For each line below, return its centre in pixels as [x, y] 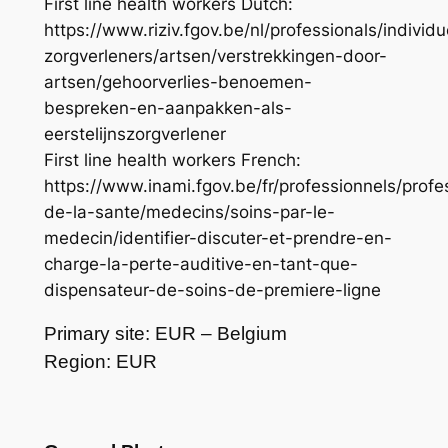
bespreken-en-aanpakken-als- [167, 108]
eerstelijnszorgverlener [134, 134]
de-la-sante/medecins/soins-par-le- [189, 212]
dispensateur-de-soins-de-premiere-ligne [212, 290]
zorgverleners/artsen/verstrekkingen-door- [215, 56]
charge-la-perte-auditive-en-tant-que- [200, 264]
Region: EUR [100, 362]
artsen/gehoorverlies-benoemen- [177, 82]
